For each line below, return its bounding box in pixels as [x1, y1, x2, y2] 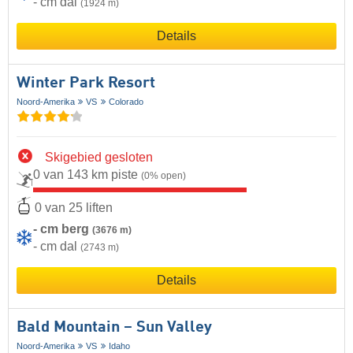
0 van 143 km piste [33, 167, 141, 181]
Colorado [108, 96, 143, 106]
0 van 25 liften [35, 201, 113, 215]
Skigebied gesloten [45, 150, 153, 164]
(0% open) [141, 169, 186, 181]
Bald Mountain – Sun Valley [17, 320, 212, 336]
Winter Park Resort [17, 75, 155, 91]
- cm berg [33, 222, 92, 236]
